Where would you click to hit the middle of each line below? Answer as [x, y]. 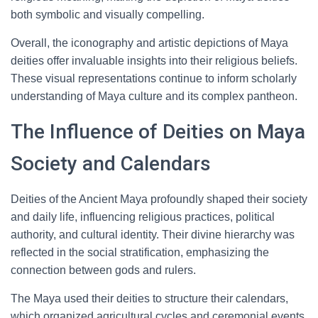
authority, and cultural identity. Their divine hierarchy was [153, 235]
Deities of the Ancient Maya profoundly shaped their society [159, 199]
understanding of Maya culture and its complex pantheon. [154, 96]
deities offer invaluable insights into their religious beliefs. [154, 61]
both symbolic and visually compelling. [108, 15]
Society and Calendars [111, 164]
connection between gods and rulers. [103, 270]
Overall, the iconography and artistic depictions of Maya [149, 43]
